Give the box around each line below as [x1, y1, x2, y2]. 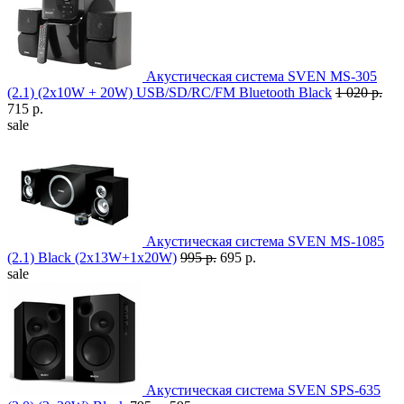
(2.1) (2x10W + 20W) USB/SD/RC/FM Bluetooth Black [7, 85, 332, 101]
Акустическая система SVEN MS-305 [146, 69, 377, 85]
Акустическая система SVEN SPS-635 [146, 382, 381, 399]
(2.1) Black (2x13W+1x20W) [7, 250, 177, 266]
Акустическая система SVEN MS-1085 [146, 234, 384, 250]
